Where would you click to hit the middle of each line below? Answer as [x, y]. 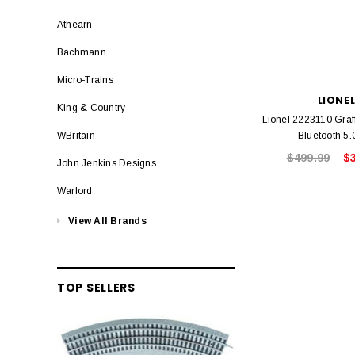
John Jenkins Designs [107, 163]
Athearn [75, 24]
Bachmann [82, 52]
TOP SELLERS [96, 287]
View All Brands [107, 221]
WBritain [76, 135]
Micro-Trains [85, 80]
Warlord [75, 191]
